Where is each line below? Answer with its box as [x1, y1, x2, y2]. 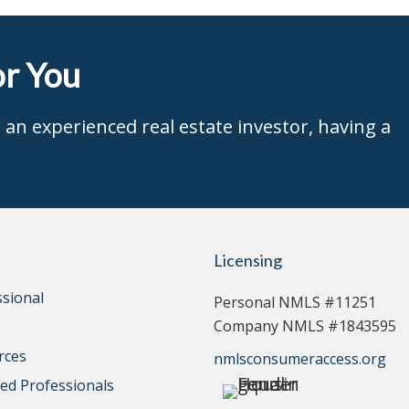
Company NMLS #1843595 [214, 316, 396, 336]
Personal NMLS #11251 [214, 292, 376, 312]
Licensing [214, 250, 282, 270]
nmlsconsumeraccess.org [214, 349, 386, 369]
